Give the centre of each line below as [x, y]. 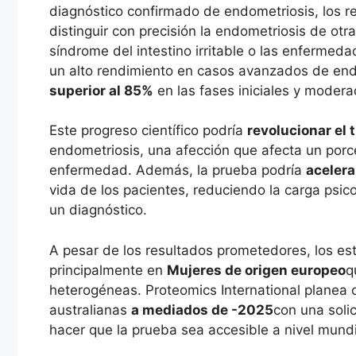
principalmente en [108, 270]
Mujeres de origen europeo [256, 270]
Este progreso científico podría [148, 131]
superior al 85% [101, 90]
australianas [90, 310]
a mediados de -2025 [202, 310]
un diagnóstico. [98, 210]
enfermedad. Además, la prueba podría [178, 170]
